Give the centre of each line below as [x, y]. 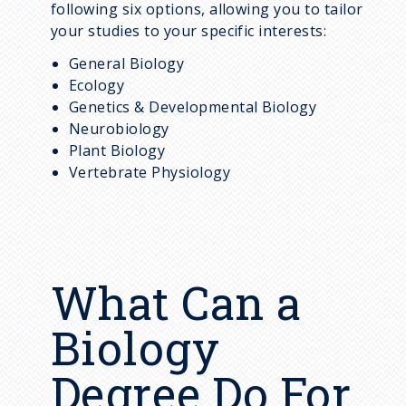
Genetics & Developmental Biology [193, 106]
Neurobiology [119, 128]
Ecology [97, 85]
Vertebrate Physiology [150, 172]
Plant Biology [117, 150]
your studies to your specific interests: [189, 30]
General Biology [127, 63]
